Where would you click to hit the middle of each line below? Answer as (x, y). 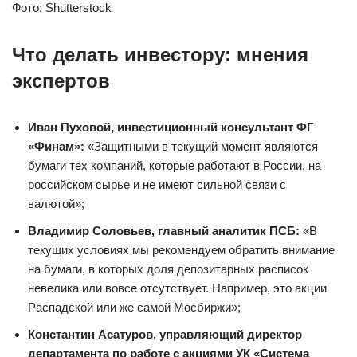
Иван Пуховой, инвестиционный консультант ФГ (171, 127)
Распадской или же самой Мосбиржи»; (134, 307)
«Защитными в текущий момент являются (201, 146)
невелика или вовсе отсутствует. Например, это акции (177, 288)
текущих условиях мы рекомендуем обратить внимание (181, 249)
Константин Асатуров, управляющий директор (165, 334)
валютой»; (56, 203)
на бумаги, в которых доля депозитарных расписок (168, 269)
